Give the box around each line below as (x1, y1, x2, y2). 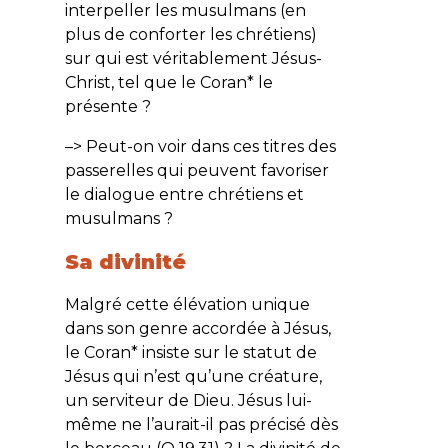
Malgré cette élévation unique (64, 294, 310, 314)
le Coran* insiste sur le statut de (64, 342, 317, 362)
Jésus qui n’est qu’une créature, (64, 366, 322, 386)
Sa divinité (64, 249, 186, 274)
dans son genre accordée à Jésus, (64, 318, 331, 338)
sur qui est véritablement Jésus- (64, 48, 322, 68)
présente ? (64, 96, 151, 116)
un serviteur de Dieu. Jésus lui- (64, 390, 312, 410)
